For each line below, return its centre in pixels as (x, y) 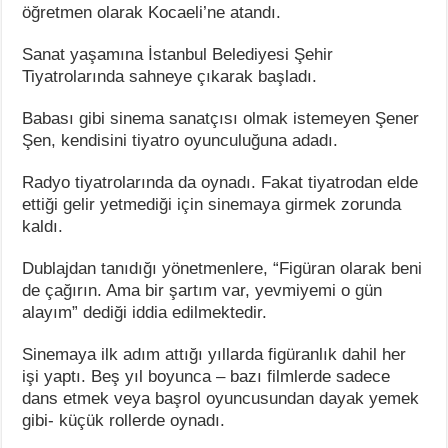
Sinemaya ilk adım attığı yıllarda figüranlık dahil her (214, 354)
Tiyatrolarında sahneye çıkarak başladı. (170, 76)
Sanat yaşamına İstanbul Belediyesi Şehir (178, 54)
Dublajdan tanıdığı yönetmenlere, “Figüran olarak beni (222, 268)
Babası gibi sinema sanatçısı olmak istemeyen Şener (221, 118)
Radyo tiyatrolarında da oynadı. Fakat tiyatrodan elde (220, 182)
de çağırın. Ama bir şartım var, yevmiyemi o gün (202, 290)
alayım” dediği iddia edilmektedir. (145, 312)
